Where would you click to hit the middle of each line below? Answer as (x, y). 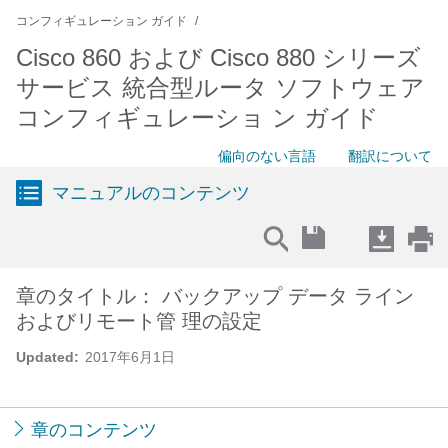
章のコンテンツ (94, 430)
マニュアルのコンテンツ (151, 193)
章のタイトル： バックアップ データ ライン (215, 296)
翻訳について (390, 156)
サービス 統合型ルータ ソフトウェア (220, 87)
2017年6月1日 (130, 357)
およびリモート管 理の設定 (139, 321)
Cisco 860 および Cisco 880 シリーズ (218, 57)
